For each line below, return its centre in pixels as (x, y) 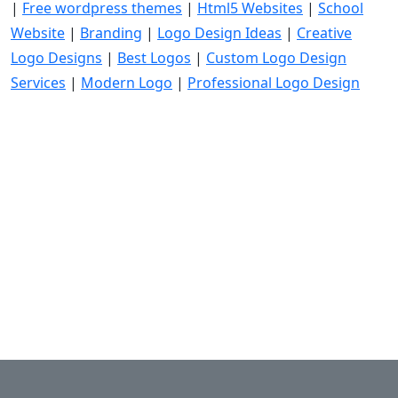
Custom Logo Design (276, 57)
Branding (111, 32)
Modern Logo (127, 82)
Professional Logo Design (274, 82)
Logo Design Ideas (219, 32)
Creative (324, 32)
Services (38, 82)
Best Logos (154, 57)
